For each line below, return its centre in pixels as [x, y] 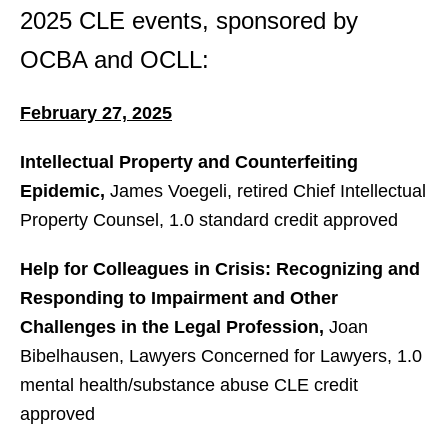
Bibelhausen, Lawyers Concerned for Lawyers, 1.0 [221, 356]
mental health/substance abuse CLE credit [189, 385]
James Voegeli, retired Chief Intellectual [268, 191]
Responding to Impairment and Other [179, 298]
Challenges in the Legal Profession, [174, 327]
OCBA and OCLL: [114, 59]
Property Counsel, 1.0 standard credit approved [209, 220]
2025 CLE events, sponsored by [189, 20]
